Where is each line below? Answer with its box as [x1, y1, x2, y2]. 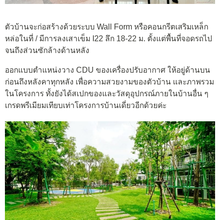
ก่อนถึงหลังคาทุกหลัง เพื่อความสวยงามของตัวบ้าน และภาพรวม [5, 77, 214, 86]
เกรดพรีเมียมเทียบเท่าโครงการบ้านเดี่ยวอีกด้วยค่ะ [5, 101, 166, 110]
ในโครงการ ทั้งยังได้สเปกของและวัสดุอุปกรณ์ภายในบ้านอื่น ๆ [5, 89, 208, 98]
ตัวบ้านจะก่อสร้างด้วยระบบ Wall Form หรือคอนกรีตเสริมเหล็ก [5, 23, 208, 31]
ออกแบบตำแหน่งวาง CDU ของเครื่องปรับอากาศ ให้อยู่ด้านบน [5, 65, 210, 74]
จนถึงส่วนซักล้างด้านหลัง [5, 46, 89, 55]
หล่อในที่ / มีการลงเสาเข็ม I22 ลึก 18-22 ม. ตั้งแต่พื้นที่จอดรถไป [5, 34, 212, 43]
